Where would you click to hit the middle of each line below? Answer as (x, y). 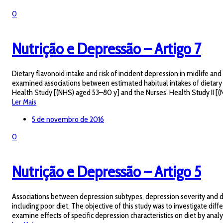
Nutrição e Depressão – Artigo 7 (107, 48)
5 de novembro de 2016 (68, 119)
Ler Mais (24, 102)
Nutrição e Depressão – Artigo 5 (107, 171)
